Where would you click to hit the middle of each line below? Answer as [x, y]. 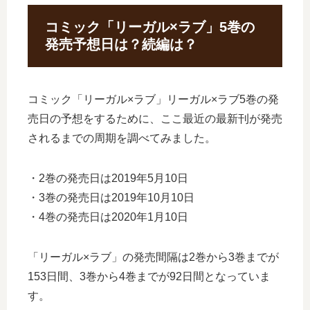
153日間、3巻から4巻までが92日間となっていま [149, 276]
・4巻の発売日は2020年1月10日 [108, 217]
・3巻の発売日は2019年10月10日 [111, 197]
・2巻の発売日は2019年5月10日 [108, 178]
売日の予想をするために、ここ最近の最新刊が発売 [155, 118]
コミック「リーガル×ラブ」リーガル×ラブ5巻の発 [153, 99]
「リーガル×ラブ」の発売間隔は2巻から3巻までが [153, 257]
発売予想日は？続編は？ [121, 45]
